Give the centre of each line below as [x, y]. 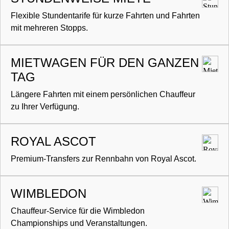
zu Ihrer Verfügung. [45, 107]
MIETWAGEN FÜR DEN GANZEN [105, 63]
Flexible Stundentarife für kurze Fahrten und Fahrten [105, 16]
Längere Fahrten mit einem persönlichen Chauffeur [103, 95]
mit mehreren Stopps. [49, 28]
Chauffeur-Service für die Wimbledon [78, 211]
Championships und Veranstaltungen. [79, 223]
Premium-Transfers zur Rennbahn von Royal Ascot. [104, 159]
